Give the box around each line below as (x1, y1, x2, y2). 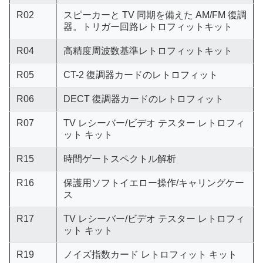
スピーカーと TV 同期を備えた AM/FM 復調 (63, 10, 247, 20)
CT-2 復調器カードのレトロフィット (63, 70, 218, 80)
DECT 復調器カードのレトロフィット (63, 94, 224, 104)
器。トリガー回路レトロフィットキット (63, 22, 232, 32)
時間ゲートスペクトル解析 (63, 154, 176, 164)
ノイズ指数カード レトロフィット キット (63, 249, 237, 259)
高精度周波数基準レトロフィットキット (63, 46, 232, 56)
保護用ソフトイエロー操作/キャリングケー (63, 178, 244, 188)
